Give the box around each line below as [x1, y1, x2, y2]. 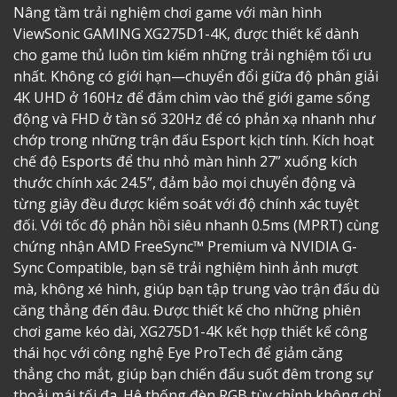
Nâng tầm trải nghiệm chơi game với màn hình [13, 3, 322, 23]
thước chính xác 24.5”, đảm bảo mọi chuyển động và [13, 173, 355, 193]
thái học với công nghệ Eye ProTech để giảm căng [13, 343, 343, 363]
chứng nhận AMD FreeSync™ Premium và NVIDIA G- [13, 237, 357, 257]
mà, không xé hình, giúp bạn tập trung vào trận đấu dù [13, 279, 379, 300]
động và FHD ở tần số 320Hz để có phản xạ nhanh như [13, 109, 376, 129]
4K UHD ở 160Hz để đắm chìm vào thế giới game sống [13, 88, 370, 108]
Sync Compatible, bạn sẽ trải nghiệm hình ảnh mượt [13, 258, 358, 278]
